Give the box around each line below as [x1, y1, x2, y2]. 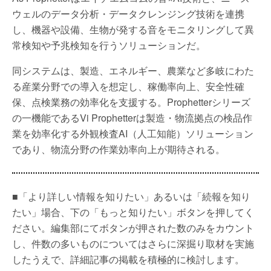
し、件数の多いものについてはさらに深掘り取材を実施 [12, 237, 254, 250]
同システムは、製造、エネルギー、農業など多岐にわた [12, 64, 254, 77]
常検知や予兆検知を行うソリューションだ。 [12, 38, 206, 52]
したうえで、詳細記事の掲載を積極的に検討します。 [12, 252, 244, 266]
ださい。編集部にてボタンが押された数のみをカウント [12, 221, 254, 235]
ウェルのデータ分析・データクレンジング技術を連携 [12, 7, 244, 21]
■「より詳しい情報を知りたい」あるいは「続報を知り [12, 189, 250, 203]
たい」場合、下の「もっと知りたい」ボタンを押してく [12, 205, 254, 219]
